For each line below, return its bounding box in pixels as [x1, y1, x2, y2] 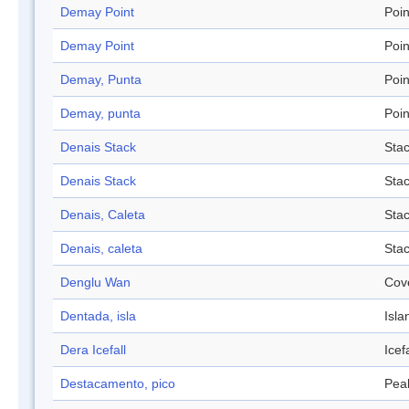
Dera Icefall [60, 342, 126, 358]
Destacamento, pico [60, 376, 175, 392]
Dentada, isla [60, 309, 136, 324]
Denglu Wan [60, 275, 131, 290]
